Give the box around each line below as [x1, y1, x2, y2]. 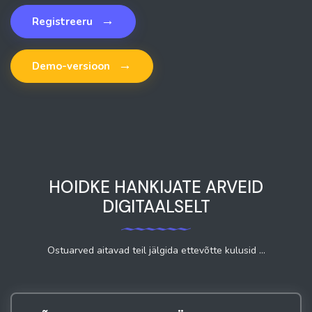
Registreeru [32, 15, 95, 29]
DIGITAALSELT [102, 196, 210, 218]
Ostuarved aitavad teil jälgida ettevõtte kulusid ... [47, 244, 265, 258]
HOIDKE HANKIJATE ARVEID [49, 176, 263, 198]
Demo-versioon [32, 59, 113, 74]
